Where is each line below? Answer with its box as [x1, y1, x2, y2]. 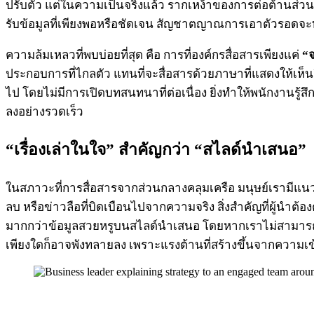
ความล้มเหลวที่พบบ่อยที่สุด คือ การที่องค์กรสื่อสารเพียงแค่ [6, 48, 302, 62]
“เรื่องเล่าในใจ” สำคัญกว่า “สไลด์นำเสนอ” [6, 140, 306, 158]
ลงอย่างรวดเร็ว [6, 104, 83, 118]
